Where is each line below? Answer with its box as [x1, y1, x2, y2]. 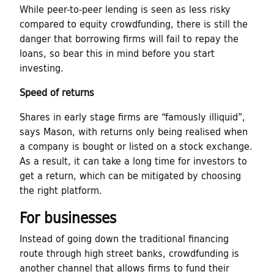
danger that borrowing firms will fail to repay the [20, 30, 239, 46]
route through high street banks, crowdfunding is [20, 245, 239, 261]
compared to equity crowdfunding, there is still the [20, 15, 248, 31]
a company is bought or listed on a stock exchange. [20, 138, 253, 154]
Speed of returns [20, 84, 94, 100]
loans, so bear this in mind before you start [20, 45, 215, 61]
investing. [20, 59, 64, 75]
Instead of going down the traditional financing [20, 230, 229, 246]
